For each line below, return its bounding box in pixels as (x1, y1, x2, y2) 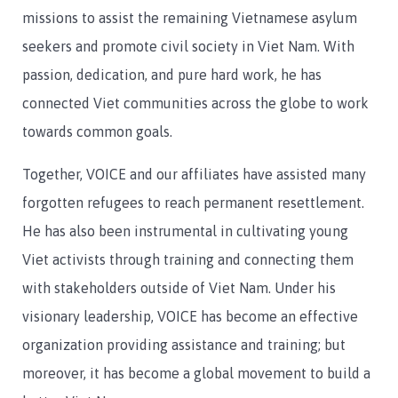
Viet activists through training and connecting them (22, 251, 354, 268)
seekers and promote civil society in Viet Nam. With (22, 38, 354, 55)
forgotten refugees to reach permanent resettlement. (22, 195, 368, 211)
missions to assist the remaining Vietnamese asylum (22, 10, 357, 27)
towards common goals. (22, 123, 172, 140)
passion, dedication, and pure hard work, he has (22, 67, 322, 84)
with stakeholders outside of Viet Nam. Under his (22, 280, 336, 297)
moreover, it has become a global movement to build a (22, 365, 370, 382)
